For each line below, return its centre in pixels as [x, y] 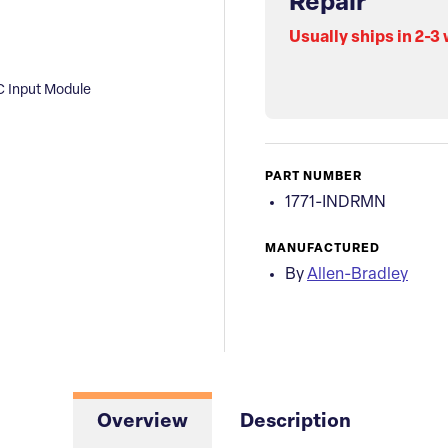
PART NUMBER [313, 177]
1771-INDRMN [335, 203]
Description [295, 423]
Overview [142, 423]
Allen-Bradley [357, 275]
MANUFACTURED [322, 249]
